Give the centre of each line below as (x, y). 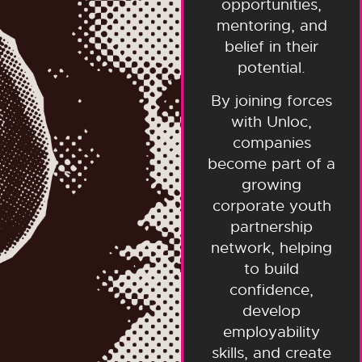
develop (271, 311)
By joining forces (271, 101)
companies (271, 143)
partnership (271, 227)
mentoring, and (271, 26)
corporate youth (271, 206)
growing (271, 185)
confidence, (271, 290)
